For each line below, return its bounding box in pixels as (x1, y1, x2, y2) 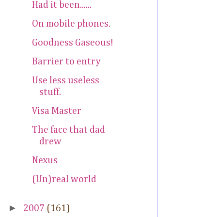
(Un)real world (32, 174, 96, 185)
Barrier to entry (32, 57, 101, 67)
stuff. (39, 87, 61, 97)
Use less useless (32, 76, 99, 86)
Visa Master (32, 106, 81, 116)
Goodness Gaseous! (32, 38, 113, 48)
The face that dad (32, 125, 105, 135)
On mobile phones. (32, 19, 110, 29)
